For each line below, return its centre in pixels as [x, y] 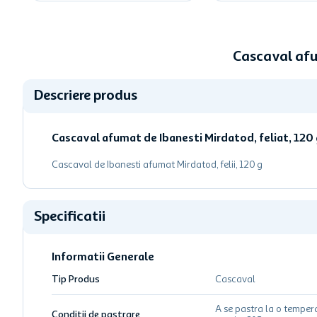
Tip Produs [76, 279]
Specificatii [70, 217]
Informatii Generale [103, 258]
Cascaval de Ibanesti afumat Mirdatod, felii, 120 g [157, 165]
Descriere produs [86, 96]
